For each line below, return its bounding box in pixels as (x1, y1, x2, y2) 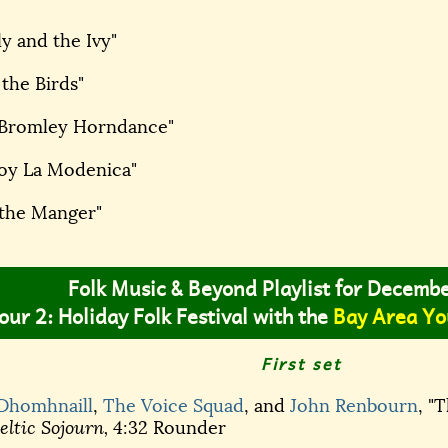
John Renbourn (290, 395, 418, 418)
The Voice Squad (103, 395, 244, 418)
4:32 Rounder (108, 417, 226, 440)
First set (261, 352, 342, 377)
